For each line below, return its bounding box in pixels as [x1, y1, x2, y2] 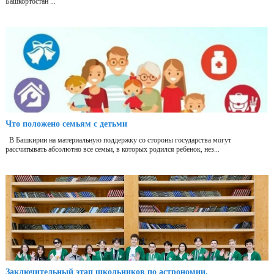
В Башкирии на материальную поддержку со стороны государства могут [6, 136, 231, 145]
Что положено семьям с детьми [6, 119, 127, 129]
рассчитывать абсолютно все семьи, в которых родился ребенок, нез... [6, 145, 220, 154]
